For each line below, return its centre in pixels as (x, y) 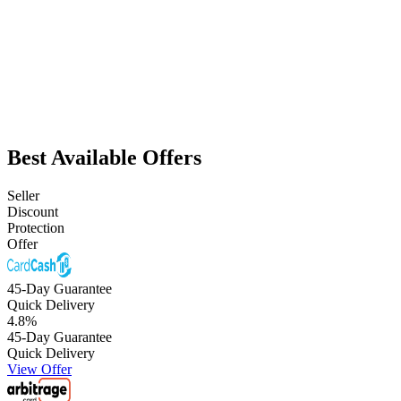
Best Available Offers (104, 157)
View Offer (39, 369)
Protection (36, 227)
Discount (33, 211)
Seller (23, 195)
